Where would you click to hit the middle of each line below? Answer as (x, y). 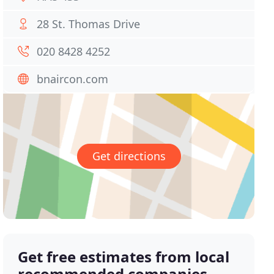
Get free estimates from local (124, 257)
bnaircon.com (73, 79)
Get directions (129, 156)
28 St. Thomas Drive (89, 24)
